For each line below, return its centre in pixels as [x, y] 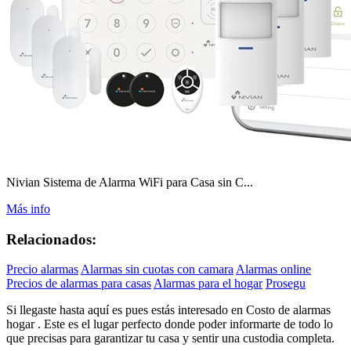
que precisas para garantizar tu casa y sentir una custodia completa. [170, 338]
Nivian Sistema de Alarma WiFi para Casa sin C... [130, 182]
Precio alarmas [42, 270]
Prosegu [286, 284]
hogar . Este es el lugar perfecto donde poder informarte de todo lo [170, 324]
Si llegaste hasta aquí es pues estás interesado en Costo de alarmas [168, 310]
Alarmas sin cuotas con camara [157, 270]
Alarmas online [273, 270]
